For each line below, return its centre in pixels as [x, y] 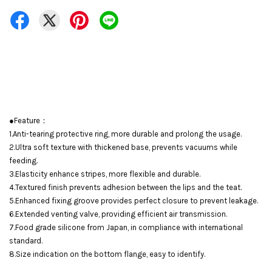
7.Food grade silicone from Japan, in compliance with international [126, 227]
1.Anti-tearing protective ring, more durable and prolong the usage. [125, 134]
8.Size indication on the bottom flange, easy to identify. [107, 254]
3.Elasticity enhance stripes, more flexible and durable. [105, 174]
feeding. [23, 161]
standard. [26, 241]
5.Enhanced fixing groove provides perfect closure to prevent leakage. [134, 201]
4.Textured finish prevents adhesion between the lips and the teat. [125, 187]
